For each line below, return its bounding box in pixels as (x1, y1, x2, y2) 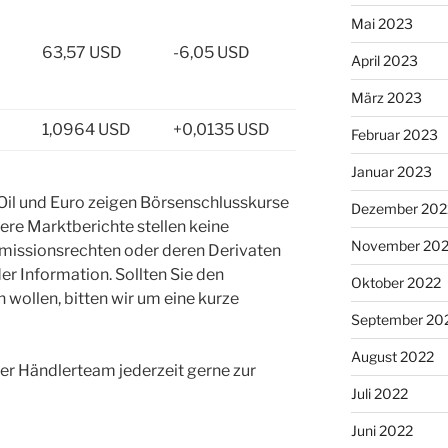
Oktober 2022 (350, 273, 441, 291)
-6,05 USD (173, 42, 250, 62)
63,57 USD (42, 42, 122, 62)
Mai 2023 (350, 14, 413, 32)
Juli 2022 (350, 384, 408, 402)
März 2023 (350, 88, 422, 106)
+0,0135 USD (173, 119, 270, 139)
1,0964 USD (42, 119, 131, 139)
